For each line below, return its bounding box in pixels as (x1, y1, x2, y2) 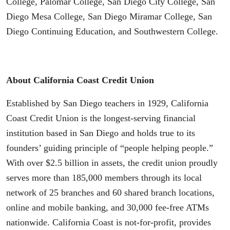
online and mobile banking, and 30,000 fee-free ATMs (6, 202, 209, 213)
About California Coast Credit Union (6, 74, 154, 85)
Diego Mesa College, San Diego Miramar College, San (6, 11, 212, 22)
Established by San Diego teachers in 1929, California (6, 98, 208, 108)
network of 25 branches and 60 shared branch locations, (6, 187, 215, 198)
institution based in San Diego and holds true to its (6, 127, 195, 138)
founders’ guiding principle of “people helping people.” (6, 142, 213, 153)
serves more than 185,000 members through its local (6, 172, 202, 183)
